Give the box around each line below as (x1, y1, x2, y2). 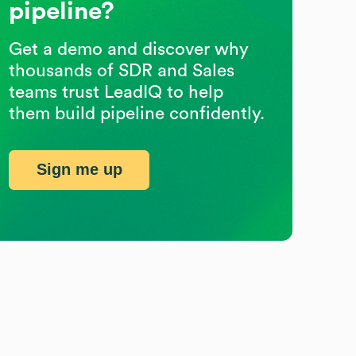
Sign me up (36, 161, 122, 179)
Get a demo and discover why (9, 40, 250, 58)
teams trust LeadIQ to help (9, 83, 224, 101)
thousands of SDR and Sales (9, 61, 235, 79)
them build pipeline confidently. (9, 104, 265, 122)
